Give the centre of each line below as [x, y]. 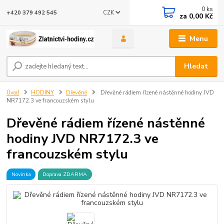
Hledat [196, 66]
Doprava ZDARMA [65, 174]
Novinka [21, 174]
